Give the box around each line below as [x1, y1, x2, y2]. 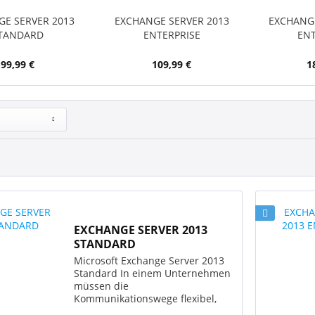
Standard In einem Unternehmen [74, 266, 231, 281]
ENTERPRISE [143, 28, 200, 41]
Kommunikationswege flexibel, [74, 292, 217, 306]
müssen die [74, 279, 129, 293]
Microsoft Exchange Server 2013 [74, 254, 225, 268]
